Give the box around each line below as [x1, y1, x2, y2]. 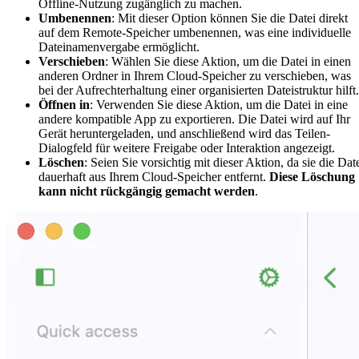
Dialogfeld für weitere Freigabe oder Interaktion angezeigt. [38, 140, 335, 155]
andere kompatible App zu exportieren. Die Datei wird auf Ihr [38, 111, 350, 126]
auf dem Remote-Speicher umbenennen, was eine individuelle [38, 25, 351, 39]
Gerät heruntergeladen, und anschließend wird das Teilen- [38, 126, 330, 140]
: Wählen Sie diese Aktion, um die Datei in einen [105, 54, 351, 68]
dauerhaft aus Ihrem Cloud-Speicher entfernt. [38, 169, 269, 184]
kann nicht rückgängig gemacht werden [38, 184, 255, 198]
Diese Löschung [269, 169, 355, 184]
